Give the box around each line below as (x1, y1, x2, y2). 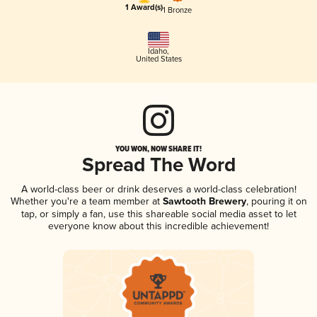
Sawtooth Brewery (159, 195, 246, 209)
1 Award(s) (125, 3, 163, 13)
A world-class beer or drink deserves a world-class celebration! (21, 183, 296, 196)
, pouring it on (246, 195, 307, 208)
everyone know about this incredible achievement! (48, 220, 269, 233)
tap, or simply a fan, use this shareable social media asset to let (21, 208, 296, 221)
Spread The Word (81, 154, 236, 179)
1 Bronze (163, 5, 192, 15)
